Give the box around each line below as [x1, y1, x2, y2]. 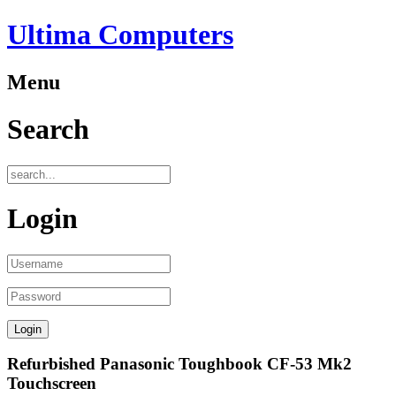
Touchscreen [7, 374, 96, 393]
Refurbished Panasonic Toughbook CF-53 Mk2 [7, 354, 352, 374]
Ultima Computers [7, 19, 233, 51]
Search [7, 113, 89, 146]
